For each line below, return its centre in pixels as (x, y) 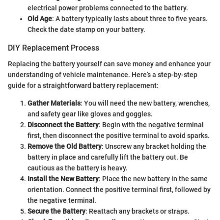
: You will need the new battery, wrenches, (145, 103)
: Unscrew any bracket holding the (154, 146)
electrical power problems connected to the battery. (108, 8)
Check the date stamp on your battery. (86, 30)
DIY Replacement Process (54, 48)
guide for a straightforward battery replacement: (83, 85)
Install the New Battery (63, 179)
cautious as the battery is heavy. (78, 168)
